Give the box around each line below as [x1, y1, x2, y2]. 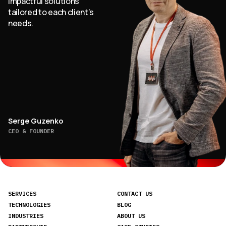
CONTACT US [117, 190, 152, 197]
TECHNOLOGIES [8, 201, 50, 208]
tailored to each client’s [8, 6, 94, 18]
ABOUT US [117, 212, 145, 219]
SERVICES [8, 190, 36, 197]
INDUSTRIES [8, 212, 43, 219]
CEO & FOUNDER [8, 127, 54, 135]
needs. [8, 17, 34, 29]
